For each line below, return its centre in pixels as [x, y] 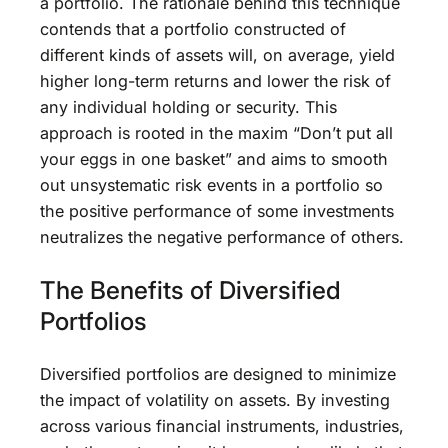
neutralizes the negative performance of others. [222, 237]
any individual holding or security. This [188, 107]
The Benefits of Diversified [190, 289]
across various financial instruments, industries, [222, 426]
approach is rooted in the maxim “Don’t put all [216, 133]
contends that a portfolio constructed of [193, 29]
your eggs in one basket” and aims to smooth [214, 159]
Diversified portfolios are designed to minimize [218, 374]
